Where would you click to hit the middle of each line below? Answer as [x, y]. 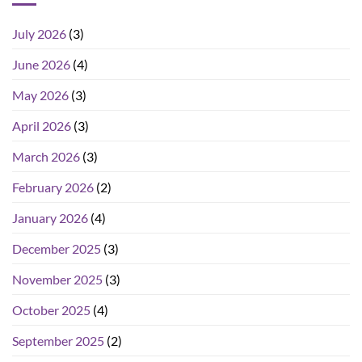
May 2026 [40, 95]
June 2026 [41, 65]
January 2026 [50, 218]
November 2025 [57, 280]
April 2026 [42, 126]
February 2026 [53, 187]
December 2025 [57, 249]
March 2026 [46, 157]
